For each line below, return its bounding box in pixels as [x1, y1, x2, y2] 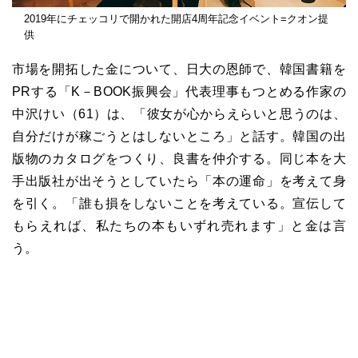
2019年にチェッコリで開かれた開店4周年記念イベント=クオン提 [24, 12, 328, 25]
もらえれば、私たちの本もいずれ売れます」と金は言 [12, 218, 346, 233]
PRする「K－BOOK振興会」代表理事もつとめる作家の [12, 84, 346, 98]
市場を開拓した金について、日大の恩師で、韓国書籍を [12, 62, 346, 76]
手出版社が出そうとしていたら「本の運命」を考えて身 [12, 173, 346, 188]
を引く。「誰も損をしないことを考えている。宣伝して [12, 196, 346, 210]
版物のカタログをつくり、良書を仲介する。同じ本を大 [12, 151, 346, 165]
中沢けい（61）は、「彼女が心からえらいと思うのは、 [12, 106, 346, 121]
